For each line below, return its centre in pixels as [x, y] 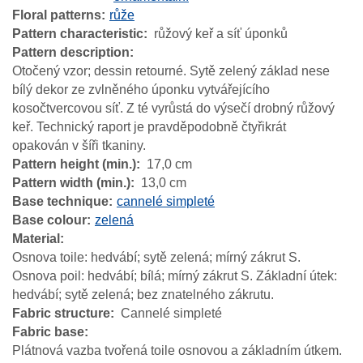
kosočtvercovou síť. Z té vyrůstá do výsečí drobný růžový [173, 108]
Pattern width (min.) [71, 182]
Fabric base [48, 331]
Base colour [49, 220]
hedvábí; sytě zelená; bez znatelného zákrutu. [143, 294]
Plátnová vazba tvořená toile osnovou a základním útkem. [177, 350]
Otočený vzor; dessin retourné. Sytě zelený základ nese [171, 70]
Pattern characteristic [78, 33]
